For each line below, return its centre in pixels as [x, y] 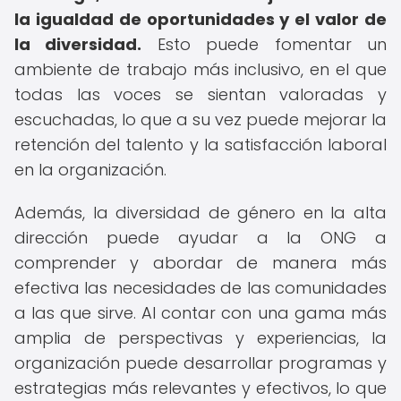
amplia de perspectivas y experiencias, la [200, 338]
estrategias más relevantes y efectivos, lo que [200, 388]
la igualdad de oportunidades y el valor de [200, 19]
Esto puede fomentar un [264, 44]
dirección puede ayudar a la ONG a [200, 238]
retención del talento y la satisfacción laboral [200, 145]
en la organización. [90, 170]
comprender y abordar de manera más [200, 263]
